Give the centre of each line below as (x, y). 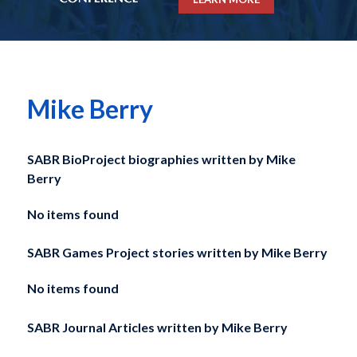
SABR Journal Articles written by (123, 328)
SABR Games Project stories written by (143, 253)
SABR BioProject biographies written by (146, 159)
